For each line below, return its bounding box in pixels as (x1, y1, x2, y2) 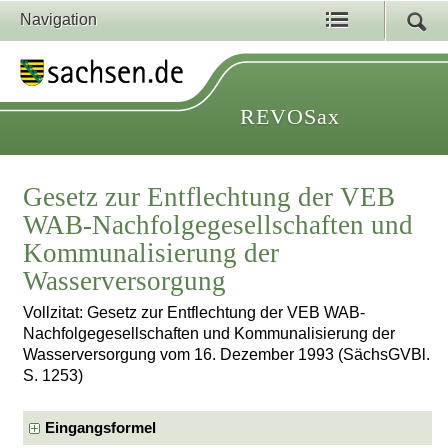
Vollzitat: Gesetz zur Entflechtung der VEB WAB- (23, 304, 366, 322)
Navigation (20, 11, 97, 28)
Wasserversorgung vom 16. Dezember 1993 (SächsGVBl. (23, 346, 431, 364)
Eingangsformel (45, 419, 157, 436)
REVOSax (240, 104, 340, 129)
